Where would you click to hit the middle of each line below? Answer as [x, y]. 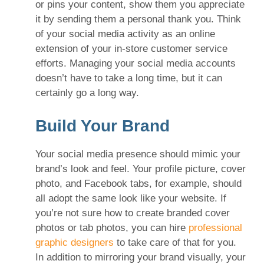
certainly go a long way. [87, 93]
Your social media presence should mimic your [138, 154]
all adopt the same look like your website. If [131, 198]
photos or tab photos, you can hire [112, 227]
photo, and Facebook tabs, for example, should [138, 183]
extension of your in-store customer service [131, 49]
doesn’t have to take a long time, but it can [129, 78]
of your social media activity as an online [125, 34]
